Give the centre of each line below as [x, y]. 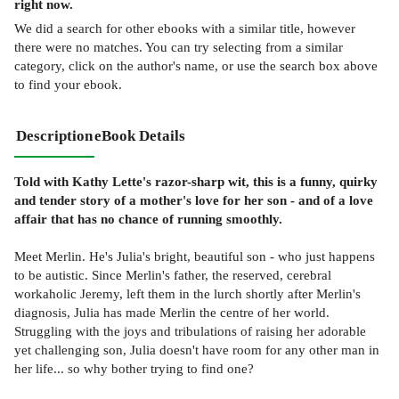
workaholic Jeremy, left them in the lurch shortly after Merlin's [187, 293]
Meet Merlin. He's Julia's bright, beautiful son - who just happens [195, 256]
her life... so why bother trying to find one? [134, 368]
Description [54, 135]
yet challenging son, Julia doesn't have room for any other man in [197, 349]
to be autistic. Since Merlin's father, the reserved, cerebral [173, 274]
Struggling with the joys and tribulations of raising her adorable [190, 330]
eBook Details [140, 135]
